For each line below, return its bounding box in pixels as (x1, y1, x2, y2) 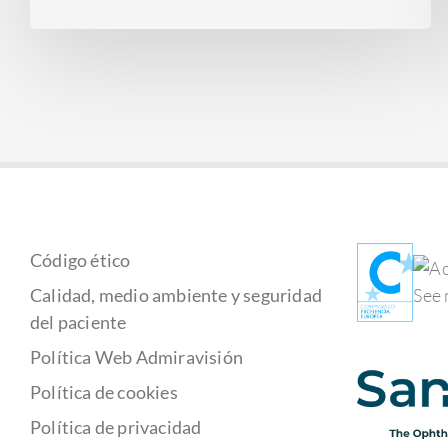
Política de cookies (30, 380, 178, 403)
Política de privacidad (30, 415, 202, 438)
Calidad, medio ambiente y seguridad (30, 283, 322, 306)
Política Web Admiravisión (30, 345, 243, 368)
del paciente (30, 310, 127, 333)
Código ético (30, 248, 131, 271)
